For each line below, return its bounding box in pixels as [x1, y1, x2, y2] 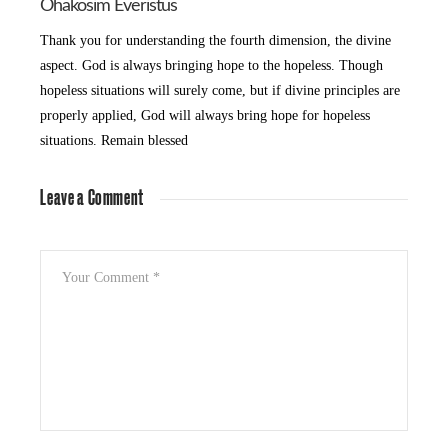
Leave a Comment [40, 188, 145, 210]
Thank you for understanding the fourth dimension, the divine [40, 33, 392, 49]
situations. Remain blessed [40, 133, 189, 149]
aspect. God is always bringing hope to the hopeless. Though [40, 58, 384, 74]
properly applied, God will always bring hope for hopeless [40, 108, 371, 124]
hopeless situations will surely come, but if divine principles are [40, 83, 401, 99]
